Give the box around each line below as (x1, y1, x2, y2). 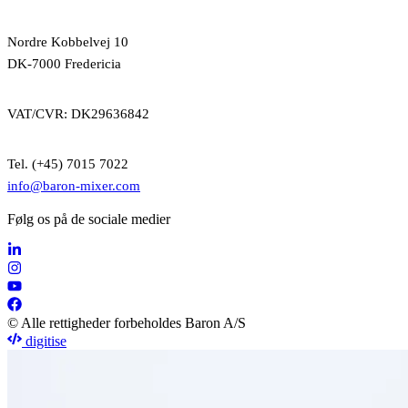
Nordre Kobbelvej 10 (7, 34, 128, 49)
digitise (22, 332, 66, 349)
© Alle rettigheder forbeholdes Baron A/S (7, 314, 246, 331)
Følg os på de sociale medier (7, 210, 170, 227)
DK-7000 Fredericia (7, 56, 121, 71)
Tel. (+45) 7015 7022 (7, 156, 128, 171)
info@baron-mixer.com (7, 178, 140, 193)
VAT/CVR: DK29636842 (7, 106, 149, 121)
